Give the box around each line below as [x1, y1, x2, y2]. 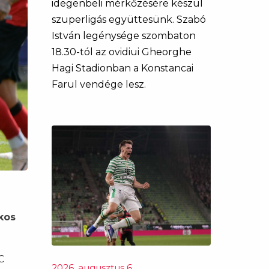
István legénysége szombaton [52, 30, 196, 41]
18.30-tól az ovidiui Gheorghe [52, 46, 192, 58]
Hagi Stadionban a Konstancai [52, 62, 193, 74]
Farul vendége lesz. [52, 79, 146, 90]
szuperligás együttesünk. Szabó [52, 14, 206, 25]
